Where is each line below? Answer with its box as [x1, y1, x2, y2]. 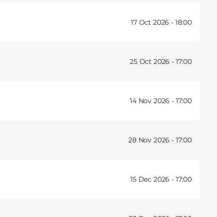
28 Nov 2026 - [128, 136, 176, 145]
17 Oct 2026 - [131, 18, 175, 27]
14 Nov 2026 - [130, 96, 176, 106]
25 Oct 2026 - [130, 57, 176, 66]
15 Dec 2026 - [130, 175, 176, 184]
